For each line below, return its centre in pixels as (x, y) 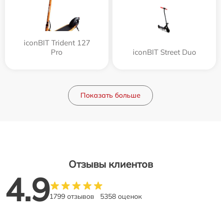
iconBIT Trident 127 (57, 42)
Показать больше (110, 95)
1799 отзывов (72, 196)
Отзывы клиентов (110, 164)
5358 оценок (121, 196)
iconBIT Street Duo (164, 52)
